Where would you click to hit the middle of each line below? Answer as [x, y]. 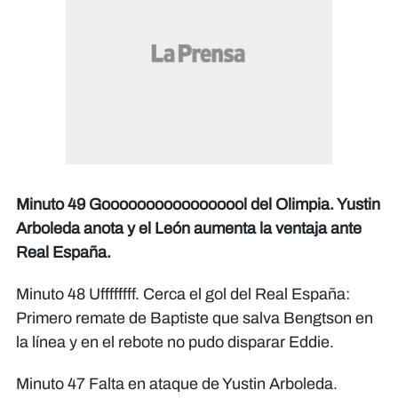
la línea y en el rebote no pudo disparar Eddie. [175, 342]
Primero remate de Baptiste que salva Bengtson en [195, 318]
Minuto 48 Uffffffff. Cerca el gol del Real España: [183, 295]
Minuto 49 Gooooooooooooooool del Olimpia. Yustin [198, 205]
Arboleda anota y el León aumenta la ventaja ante [189, 229]
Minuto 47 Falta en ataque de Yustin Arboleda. [177, 384]
